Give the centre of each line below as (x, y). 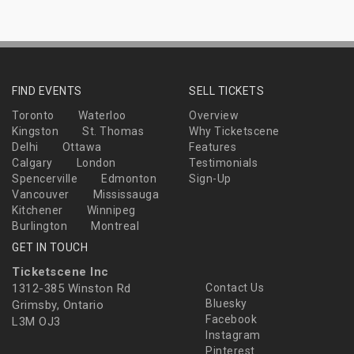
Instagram (232, 335)
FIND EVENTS (47, 91)
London (96, 163)
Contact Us (233, 288)
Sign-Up (210, 179)
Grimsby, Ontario (58, 305)
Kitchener (38, 211)
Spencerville (45, 179)
